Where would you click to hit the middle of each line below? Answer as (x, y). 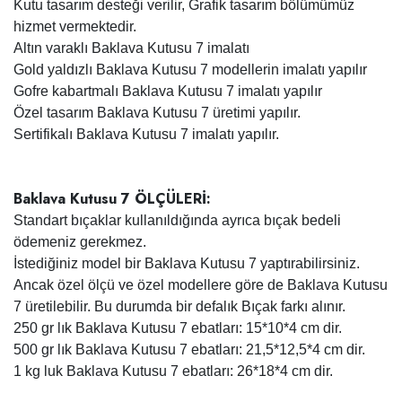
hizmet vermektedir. (75, 26)
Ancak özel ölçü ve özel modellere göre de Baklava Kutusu (201, 285)
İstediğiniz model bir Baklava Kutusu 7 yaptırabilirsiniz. (187, 263)
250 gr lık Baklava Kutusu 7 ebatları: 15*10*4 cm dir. (178, 328)
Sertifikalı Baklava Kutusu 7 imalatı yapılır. (146, 134)
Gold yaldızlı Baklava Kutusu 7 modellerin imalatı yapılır (190, 70)
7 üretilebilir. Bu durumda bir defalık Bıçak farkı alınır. (179, 306)
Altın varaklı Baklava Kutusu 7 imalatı (131, 48)
